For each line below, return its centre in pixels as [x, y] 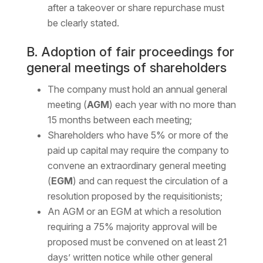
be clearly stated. [83, 23]
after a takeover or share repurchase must [136, 8]
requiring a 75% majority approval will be [132, 227]
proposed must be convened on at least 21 [137, 242]
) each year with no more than [172, 105]
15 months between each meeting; [119, 120]
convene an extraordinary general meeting [136, 166]
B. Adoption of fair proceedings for [130, 52]
